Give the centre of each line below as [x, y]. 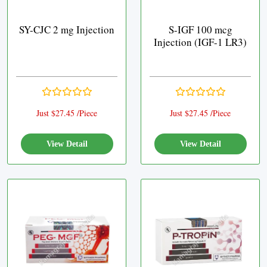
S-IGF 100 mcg [200, 30]
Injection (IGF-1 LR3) [200, 42]
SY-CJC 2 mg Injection [67, 30]
